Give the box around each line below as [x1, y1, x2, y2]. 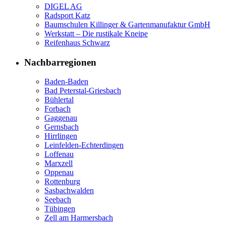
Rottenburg [44, 177, 80, 186]
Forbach [44, 104, 71, 114]
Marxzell [44, 159, 73, 168]
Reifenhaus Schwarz [44, 38, 110, 47]
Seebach [44, 195, 71, 204]
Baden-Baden [44, 77, 88, 86]
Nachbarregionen [24, 56, 96, 68]
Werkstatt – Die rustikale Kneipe [44, 29, 148, 38]
